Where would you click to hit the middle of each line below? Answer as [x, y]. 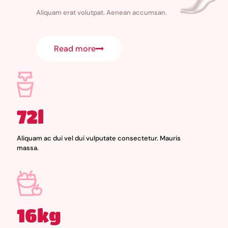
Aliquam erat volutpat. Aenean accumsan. [102, 13]
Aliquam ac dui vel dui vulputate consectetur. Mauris [99, 138]
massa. [28, 148]
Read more [75, 49]
